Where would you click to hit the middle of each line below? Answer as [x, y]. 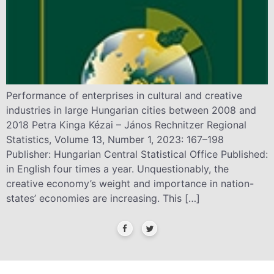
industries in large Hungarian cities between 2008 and [131, 110]
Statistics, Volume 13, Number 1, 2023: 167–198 [115, 140]
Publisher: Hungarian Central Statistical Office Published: [137, 154]
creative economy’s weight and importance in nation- [130, 184]
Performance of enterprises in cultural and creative [124, 96]
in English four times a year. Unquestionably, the [117, 169]
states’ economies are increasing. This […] [103, 198]
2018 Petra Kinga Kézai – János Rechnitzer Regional [126, 125]
